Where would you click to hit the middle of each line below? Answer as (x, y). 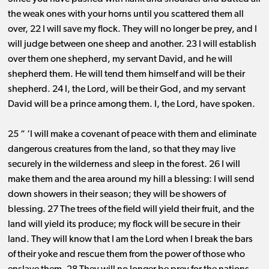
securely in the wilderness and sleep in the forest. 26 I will (124, 165)
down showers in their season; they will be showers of (116, 195)
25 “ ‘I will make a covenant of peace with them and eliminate (132, 135)
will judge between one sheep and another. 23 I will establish (132, 45)
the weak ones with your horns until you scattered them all (125, 15)
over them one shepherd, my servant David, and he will (120, 60)
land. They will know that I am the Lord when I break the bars (130, 240)
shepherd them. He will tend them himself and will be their (126, 75)
